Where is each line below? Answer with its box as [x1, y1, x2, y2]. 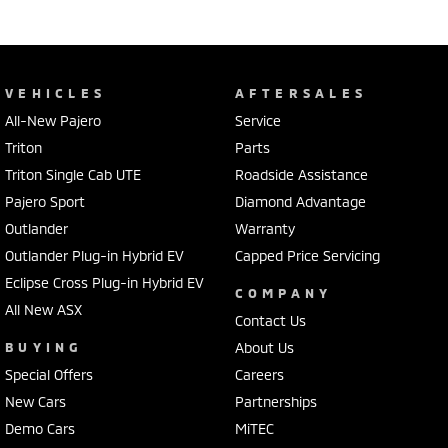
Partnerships [234, 392, 317, 410]
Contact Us [234, 311, 306, 329]
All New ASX [5, 300, 82, 318]
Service [234, 111, 281, 129]
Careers [234, 365, 284, 383]
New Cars [5, 392, 66, 410]
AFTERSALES [234, 84, 368, 101]
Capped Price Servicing [234, 246, 380, 264]
